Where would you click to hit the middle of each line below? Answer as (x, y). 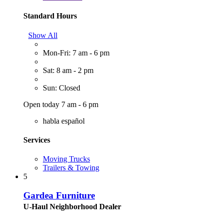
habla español (64, 121)
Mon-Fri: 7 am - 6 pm (76, 53)
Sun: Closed (62, 88)
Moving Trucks (66, 159)
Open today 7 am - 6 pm (61, 104)
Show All (43, 35)
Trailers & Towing (71, 168)
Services (37, 140)
